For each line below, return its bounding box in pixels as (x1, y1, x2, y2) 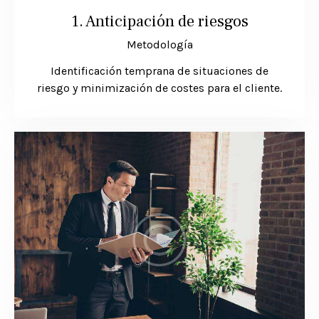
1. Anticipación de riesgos (70, 11, 249, 32)
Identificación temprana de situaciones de (51, 64, 268, 78)
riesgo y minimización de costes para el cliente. (37, 81, 282, 95)
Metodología (126, 38, 193, 52)
